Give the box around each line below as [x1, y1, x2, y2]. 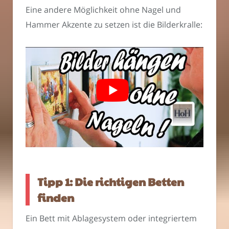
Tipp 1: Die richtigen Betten [37, 174, 184, 190]
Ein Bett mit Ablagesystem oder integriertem [26, 212, 197, 224]
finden [37, 190, 74, 205]
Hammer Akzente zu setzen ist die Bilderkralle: [26, 18, 202, 30]
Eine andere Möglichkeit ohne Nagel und [26, 4, 181, 15]
